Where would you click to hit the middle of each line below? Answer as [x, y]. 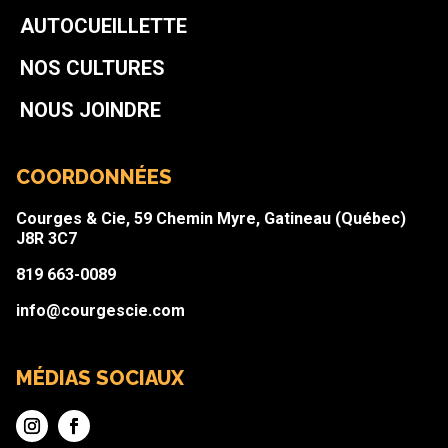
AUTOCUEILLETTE [103, 26]
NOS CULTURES [92, 68]
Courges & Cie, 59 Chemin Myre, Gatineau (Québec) [210, 219]
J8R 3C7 [46, 239]
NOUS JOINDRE [90, 110]
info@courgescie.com [100, 311]
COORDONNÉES [93, 177]
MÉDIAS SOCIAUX [99, 378]
